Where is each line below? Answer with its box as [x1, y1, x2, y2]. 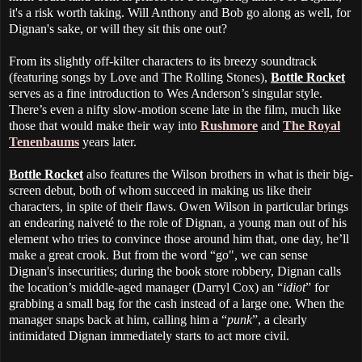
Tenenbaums [9, 134, 79, 149]
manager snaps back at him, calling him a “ [9, 312, 227, 326]
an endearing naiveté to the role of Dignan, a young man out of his [9, 215, 347, 229]
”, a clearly [252, 312, 307, 326]
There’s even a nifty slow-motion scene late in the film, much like [9, 102, 341, 116]
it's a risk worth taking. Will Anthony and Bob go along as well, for [9, 5, 351, 19]
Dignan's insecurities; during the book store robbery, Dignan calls [9, 263, 341, 278]
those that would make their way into [9, 118, 200, 133]
